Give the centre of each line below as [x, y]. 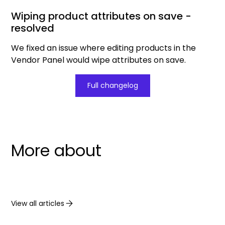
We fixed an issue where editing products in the [104, 48]
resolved [33, 28]
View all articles [38, 203]
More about [57, 151]
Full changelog [113, 86]
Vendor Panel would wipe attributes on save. [99, 60]
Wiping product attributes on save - [101, 16]
